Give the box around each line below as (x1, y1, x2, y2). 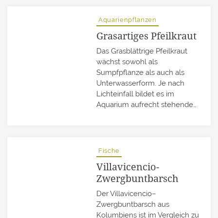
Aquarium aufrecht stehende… (96, 100, 197, 109)
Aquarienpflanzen (98, 16, 157, 24)
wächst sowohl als (96, 57, 158, 67)
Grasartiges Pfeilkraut (96, 29, 197, 43)
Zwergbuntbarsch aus (96, 200, 170, 209)
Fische (98, 147, 120, 155)
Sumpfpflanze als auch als (96, 68, 185, 77)
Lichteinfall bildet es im (96, 90, 175, 99)
